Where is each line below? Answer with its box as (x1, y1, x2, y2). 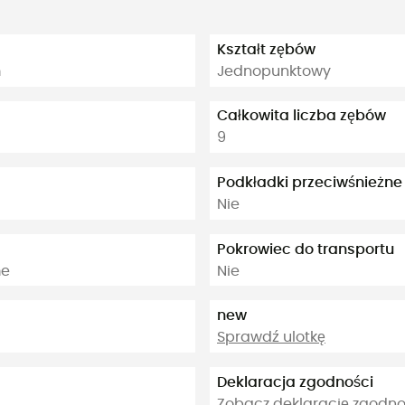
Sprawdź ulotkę (217, 330, 325, 345)
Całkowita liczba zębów (217, 108, 386, 124)
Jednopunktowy (217, 63, 331, 79)
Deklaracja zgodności (217, 374, 373, 390)
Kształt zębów (217, 42, 316, 57)
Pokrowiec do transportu (217, 241, 394, 257)
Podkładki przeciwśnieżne (217, 174, 402, 190)
